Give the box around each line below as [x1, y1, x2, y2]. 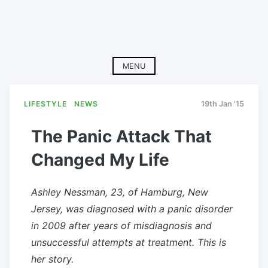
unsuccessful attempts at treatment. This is [31, 236, 226, 248]
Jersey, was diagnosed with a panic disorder [31, 202, 233, 215]
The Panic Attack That [31, 126, 212, 147]
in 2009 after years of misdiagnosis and [31, 219, 212, 232]
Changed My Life [31, 149, 169, 170]
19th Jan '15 [201, 99, 244, 109]
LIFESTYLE [24, 99, 67, 109]
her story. [31, 252, 74, 265]
